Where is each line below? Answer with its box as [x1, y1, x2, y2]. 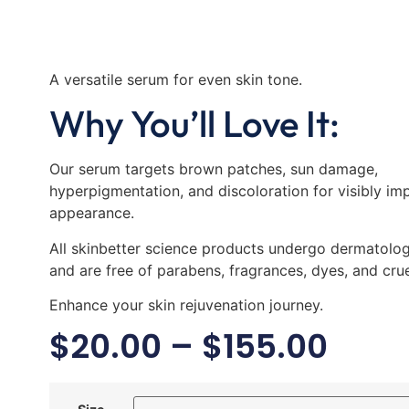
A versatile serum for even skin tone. [48, 69, 302, 89]
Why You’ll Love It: [48, 100, 340, 147]
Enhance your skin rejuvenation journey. [48, 295, 323, 314]
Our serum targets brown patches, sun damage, [48, 160, 378, 179]
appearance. [48, 204, 134, 223]
